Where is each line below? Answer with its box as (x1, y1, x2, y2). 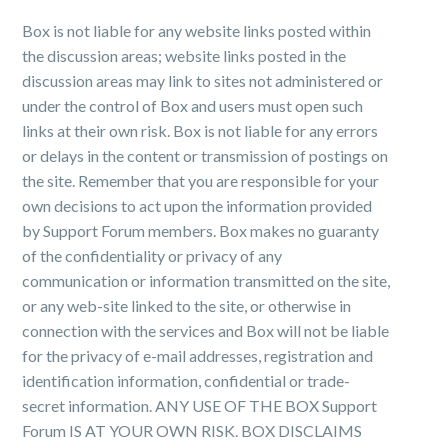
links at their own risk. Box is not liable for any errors (22, 121, 379, 140)
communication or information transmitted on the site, (22, 271, 391, 290)
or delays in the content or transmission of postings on (22, 146, 389, 165)
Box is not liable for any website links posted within (22, 21, 372, 40)
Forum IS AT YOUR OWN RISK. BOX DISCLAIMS (22, 421, 363, 440)
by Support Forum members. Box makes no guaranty (22, 221, 380, 240)
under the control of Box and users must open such (22, 96, 364, 115)
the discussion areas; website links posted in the (22, 46, 347, 65)
